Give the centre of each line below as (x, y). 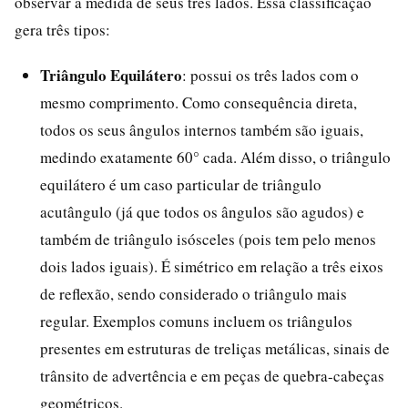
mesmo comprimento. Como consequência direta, (199, 102)
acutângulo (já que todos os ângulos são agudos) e (202, 211)
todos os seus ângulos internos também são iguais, (202, 129)
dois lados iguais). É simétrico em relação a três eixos (212, 266)
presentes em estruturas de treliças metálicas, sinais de (215, 348)
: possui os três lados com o (270, 75)
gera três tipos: (62, 29)
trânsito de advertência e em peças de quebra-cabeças (212, 375)
